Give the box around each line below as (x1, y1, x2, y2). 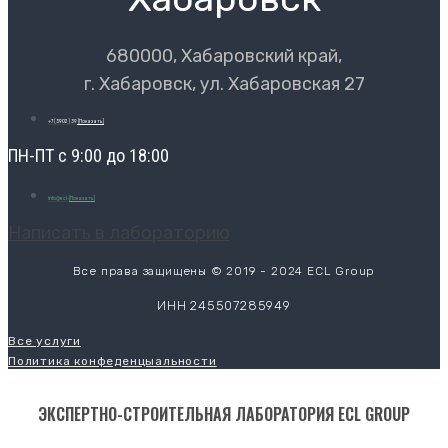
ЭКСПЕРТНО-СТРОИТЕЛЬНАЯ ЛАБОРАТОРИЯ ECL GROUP (38, 401, 410, 426)
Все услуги (8, 333, 81, 348)
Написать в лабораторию (8, 221, 230, 243)
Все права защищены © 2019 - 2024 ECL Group (72, 263, 376, 278)
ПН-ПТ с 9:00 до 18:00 (8, 144, 169, 166)
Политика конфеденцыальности (8, 353, 217, 368)
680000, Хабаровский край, (106, 45, 342, 67)
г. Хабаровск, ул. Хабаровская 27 (83, 72, 365, 94)
